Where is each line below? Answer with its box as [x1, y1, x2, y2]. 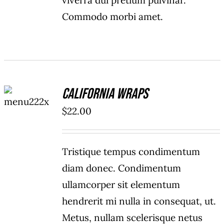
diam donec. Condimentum [62, 162, 181, 174]
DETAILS [14, 108, 43, 116]
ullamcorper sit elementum [62, 178, 180, 191]
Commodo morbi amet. [62, 10, 163, 23]
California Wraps [62, 85, 148, 103]
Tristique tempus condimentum [62, 145, 200, 158]
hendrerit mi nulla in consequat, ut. [62, 195, 216, 207]
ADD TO [15, 84, 42, 92]
